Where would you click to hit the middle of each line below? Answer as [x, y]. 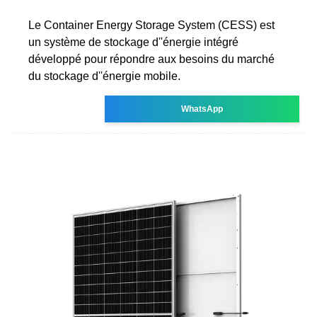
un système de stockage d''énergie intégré [133, 42]
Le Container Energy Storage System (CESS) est [151, 25]
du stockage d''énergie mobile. [104, 76]
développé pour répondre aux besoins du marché [151, 59]
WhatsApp [202, 109]
